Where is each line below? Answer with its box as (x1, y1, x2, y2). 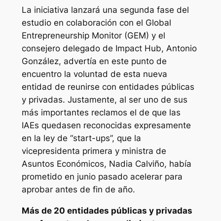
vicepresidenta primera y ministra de (21, 146, 166, 156)
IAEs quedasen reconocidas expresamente (21, 120, 191, 131)
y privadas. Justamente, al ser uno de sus (21, 95, 187, 105)
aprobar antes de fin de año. (21, 184, 135, 195)
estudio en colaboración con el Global (21, 18, 171, 28)
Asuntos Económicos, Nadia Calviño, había (21, 159, 191, 169)
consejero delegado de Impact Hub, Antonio (21, 43, 197, 54)
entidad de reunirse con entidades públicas (21, 82, 194, 92)
